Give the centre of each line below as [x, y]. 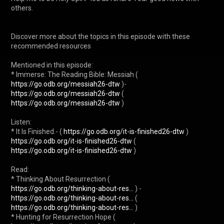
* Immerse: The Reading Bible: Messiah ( [75, 74]
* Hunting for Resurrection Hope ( [64, 217]
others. [22, 8]
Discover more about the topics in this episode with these [100, 36]
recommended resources [51, 46]
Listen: [21, 122]
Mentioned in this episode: [52, 65]
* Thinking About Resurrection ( [61, 179]
